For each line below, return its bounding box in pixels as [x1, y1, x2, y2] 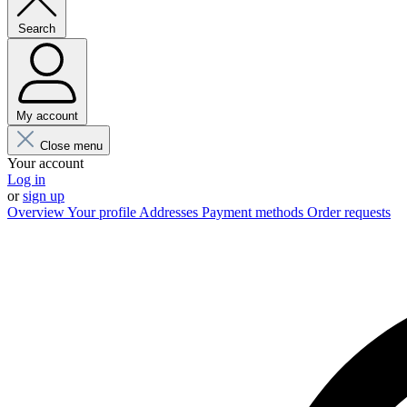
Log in [7, 172, 45, 187]
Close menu [40, 139, 103, 153]
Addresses [139, 204, 202, 220]
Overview [7, 204, 67, 220]
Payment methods [202, 204, 307, 220]
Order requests [307, 204, 391, 220]
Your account [7, 155, 84, 171]
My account [16, 109, 78, 123]
